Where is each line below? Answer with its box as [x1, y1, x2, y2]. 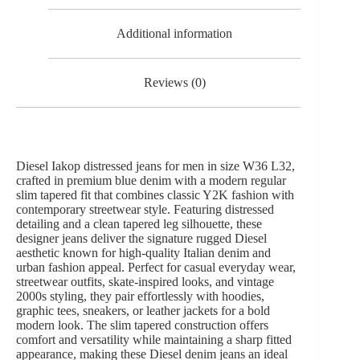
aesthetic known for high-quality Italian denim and [16, 245, 271, 260]
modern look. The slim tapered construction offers [16, 317, 268, 332]
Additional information [117, 27, 233, 41]
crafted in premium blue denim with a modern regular [16, 173, 286, 187]
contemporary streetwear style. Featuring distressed [16, 202, 274, 216]
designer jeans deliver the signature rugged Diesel [16, 231, 267, 245]
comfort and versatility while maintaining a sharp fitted [16, 332, 292, 346]
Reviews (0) [143, 75, 206, 89]
